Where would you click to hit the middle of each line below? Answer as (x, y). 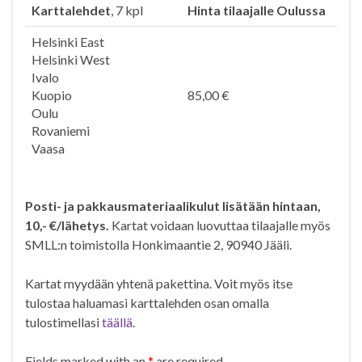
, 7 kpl (127, 11)
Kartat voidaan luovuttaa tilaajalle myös (220, 225)
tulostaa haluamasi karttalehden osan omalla (147, 303)
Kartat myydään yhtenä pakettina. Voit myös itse (159, 284)
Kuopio (52, 95)
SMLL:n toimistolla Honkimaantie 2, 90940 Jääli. (158, 245)
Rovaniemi (61, 131)
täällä (117, 322)
